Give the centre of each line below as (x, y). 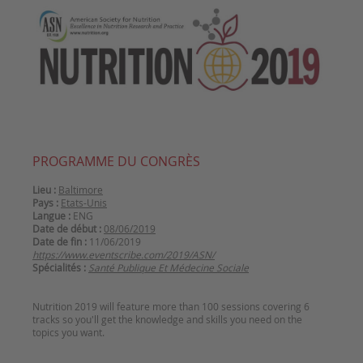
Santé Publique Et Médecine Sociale (169, 268)
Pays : (45, 203)
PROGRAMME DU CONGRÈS (116, 162)
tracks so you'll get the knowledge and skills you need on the (167, 320)
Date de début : (67, 229)
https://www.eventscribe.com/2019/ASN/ (124, 255)
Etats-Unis (84, 203)
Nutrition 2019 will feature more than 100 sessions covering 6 (171, 307)
